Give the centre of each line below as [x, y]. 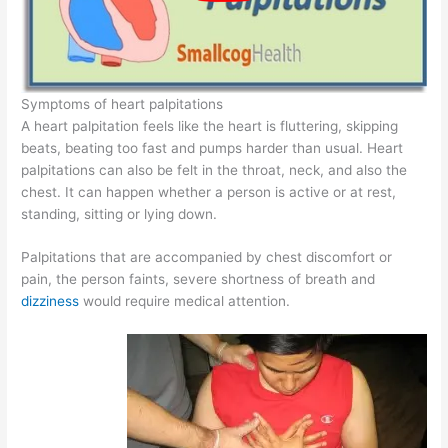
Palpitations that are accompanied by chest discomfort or [207, 257]
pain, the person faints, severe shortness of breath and [198, 279]
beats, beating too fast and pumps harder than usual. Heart [212, 147]
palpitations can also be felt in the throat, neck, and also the [214, 169]
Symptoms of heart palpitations [122, 103]
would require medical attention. [187, 301]
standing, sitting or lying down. [119, 213]
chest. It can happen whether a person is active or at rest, [209, 191]
